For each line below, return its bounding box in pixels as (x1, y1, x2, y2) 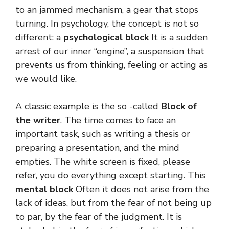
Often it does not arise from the (76, 183, 209, 196)
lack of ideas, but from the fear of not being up (15, 197, 212, 210)
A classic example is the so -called (15, 100, 158, 113)
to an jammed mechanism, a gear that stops (15, 4, 198, 16)
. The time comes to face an (60, 114, 176, 127)
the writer (15, 114, 60, 127)
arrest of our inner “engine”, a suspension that (15, 45, 204, 58)
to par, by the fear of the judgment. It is (15, 211, 182, 223)
